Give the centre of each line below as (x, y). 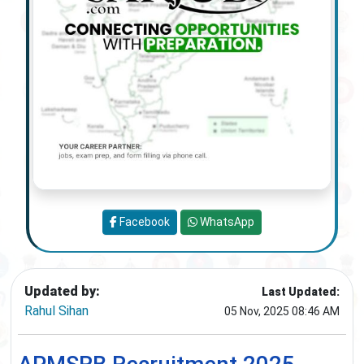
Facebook (143, 222)
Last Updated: (301, 292)
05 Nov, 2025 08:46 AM (282, 312)
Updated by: (62, 292)
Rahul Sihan (56, 311)
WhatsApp (226, 222)
